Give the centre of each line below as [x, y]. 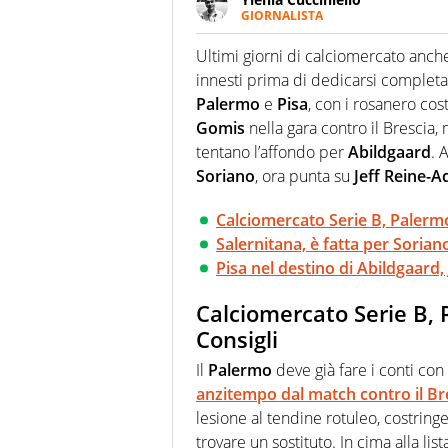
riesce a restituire [300, 71]
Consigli [237, 339]
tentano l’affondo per [272, 152]
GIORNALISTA [282, 16]
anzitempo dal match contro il [311, 393]
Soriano [225, 176]
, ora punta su [304, 176]
